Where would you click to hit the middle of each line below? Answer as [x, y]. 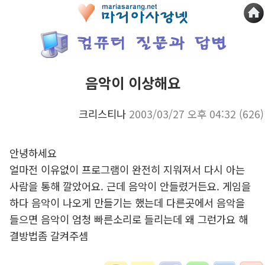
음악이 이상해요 [132, 83]
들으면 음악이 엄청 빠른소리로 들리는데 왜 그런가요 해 [128, 219]
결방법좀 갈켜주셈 [49, 235]
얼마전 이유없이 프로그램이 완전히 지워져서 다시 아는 [127, 169]
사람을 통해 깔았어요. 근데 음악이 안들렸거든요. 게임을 [130, 186]
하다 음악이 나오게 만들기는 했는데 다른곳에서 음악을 [127, 202]
